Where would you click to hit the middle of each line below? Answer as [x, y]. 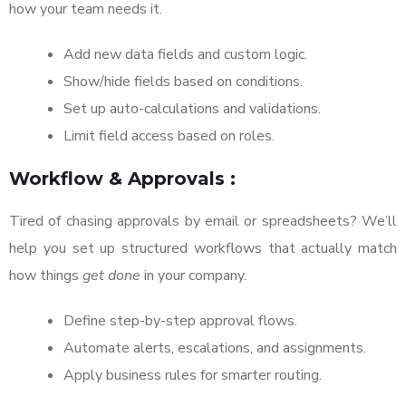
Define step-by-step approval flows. [180, 321]
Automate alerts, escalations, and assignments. [215, 348]
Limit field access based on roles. [169, 136]
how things [46, 276]
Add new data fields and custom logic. [185, 55]
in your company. [193, 276]
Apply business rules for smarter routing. [193, 376]
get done [111, 276]
